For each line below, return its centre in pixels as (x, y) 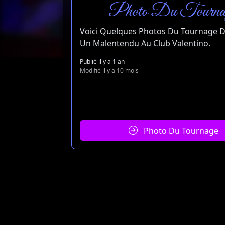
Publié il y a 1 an (102, 62)
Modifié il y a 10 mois (109, 71)
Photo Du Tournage (180, 130)
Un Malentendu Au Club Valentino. (145, 43)
